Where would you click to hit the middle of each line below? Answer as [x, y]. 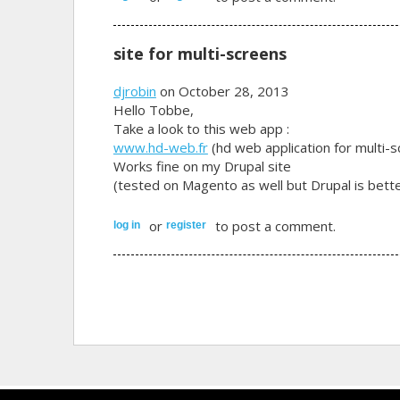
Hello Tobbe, [153, 109]
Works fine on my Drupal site [202, 166]
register [186, 225]
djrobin [134, 91]
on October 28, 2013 [222, 91]
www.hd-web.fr [160, 147]
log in [126, 225]
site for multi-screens [200, 53]
